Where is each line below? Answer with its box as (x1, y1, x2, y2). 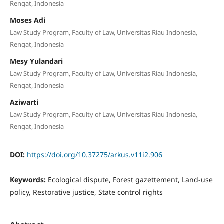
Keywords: (9, 174, 48, 184)
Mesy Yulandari (9, 56, 63, 66)
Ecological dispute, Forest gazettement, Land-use (47, 174, 213, 184)
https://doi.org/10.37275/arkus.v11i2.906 (26, 149, 162, 159)
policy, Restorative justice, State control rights (9, 187, 163, 197)
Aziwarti (9, 97, 38, 107)
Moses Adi (9, 15, 45, 25)
